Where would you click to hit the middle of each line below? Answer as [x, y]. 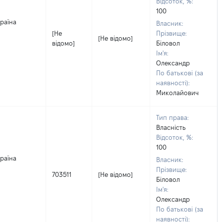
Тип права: [172, 117]
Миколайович [177, 93]
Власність [171, 127]
